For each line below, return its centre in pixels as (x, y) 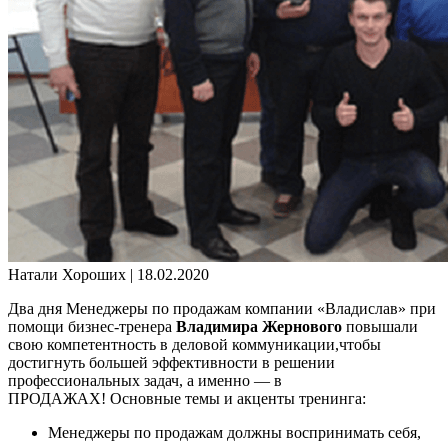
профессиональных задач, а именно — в (145, 380)
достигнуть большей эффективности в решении (171, 362)
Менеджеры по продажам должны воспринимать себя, (234, 432)
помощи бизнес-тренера (92, 326)
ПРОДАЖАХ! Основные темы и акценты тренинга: (187, 398)
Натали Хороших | (72, 274)
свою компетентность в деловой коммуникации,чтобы (194, 344)
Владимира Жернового (259, 326)
